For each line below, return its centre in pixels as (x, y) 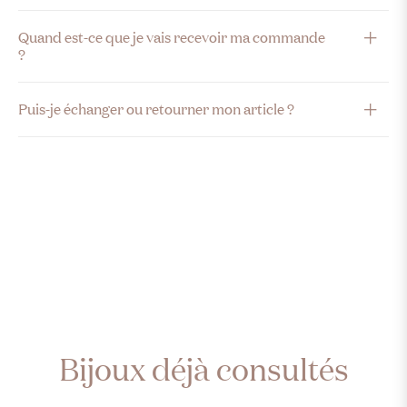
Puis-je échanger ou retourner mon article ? (156, 109)
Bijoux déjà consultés (203, 370)
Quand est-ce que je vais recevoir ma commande (172, 38)
